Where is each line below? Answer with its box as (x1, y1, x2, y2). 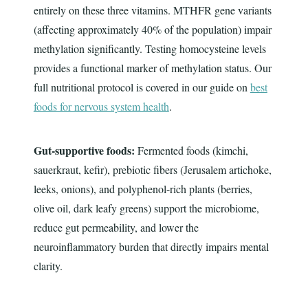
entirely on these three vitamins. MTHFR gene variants (33, 3, 272, 18)
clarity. (33, 258, 63, 274)
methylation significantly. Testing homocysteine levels (33, 41, 266, 56)
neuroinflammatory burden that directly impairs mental (33, 239, 269, 254)
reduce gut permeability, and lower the (33, 220, 199, 235)
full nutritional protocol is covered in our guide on (33, 80, 250, 95)
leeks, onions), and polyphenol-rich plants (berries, (33, 181, 252, 197)
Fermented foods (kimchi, (134, 143, 248, 158)
